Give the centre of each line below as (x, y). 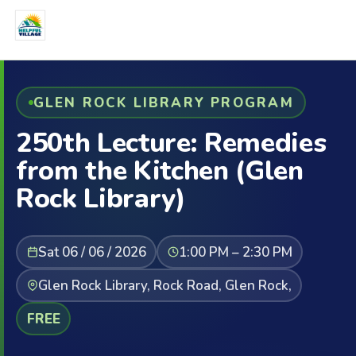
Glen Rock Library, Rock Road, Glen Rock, (164, 285)
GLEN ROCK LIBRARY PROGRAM (163, 103)
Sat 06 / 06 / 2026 (92, 252)
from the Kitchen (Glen (160, 171)
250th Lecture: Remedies (171, 143)
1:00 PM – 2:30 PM (235, 252)
